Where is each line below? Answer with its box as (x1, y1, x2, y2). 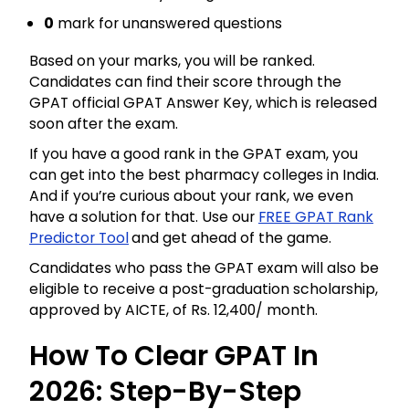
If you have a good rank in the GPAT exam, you (29, 142, 358, 164)
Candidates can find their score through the (29, 70, 341, 92)
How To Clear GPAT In (29, 336, 319, 375)
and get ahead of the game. (131, 226, 331, 248)
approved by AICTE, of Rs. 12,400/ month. (29, 299, 318, 320)
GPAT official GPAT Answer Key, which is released (29, 91, 377, 113)
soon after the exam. (29, 112, 182, 134)
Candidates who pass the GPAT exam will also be (29, 257, 379, 278)
